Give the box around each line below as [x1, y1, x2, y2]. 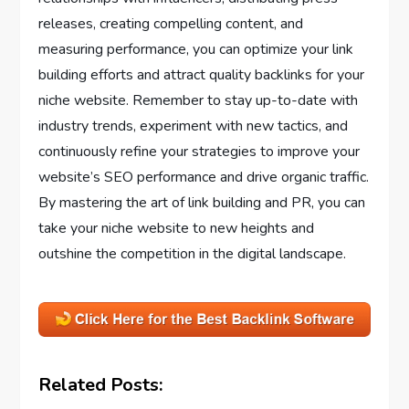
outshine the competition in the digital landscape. [38, 244, 347, 265]
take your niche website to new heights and [38, 218, 315, 239]
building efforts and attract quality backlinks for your [38, 65, 365, 86]
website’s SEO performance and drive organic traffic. [38, 167, 370, 188]
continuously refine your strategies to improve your [38, 142, 361, 163]
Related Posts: [38, 372, 163, 398]
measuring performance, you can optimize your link [38, 39, 354, 60]
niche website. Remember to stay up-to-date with [38, 90, 359, 111]
